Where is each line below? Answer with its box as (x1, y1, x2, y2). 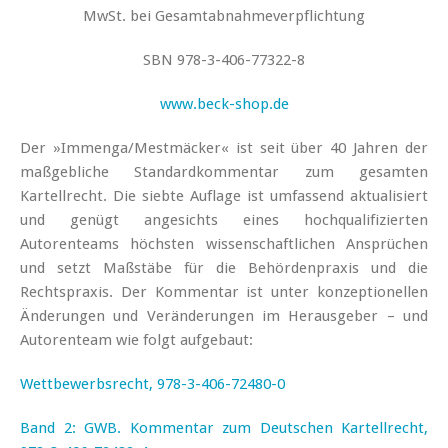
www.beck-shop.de (159, 94, 289, 113)
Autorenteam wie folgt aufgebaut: (20, 330, 253, 349)
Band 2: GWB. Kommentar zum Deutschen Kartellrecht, (20, 418, 428, 437)
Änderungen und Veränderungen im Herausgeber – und (20, 306, 428, 325)
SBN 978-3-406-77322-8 (143, 50, 305, 69)
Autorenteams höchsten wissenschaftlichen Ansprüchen (20, 234, 428, 253)
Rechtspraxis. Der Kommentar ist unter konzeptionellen (20, 282, 428, 301)
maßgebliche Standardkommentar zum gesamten (20, 162, 428, 181)
